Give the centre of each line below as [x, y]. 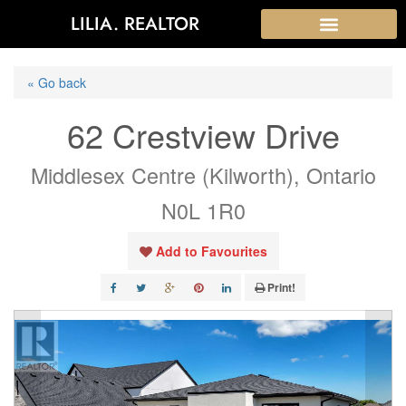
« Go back [57, 82]
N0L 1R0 [203, 210]
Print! [281, 287]
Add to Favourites [211, 251]
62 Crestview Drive [203, 135]
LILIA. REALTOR [135, 24]
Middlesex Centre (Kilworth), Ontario [203, 175]
